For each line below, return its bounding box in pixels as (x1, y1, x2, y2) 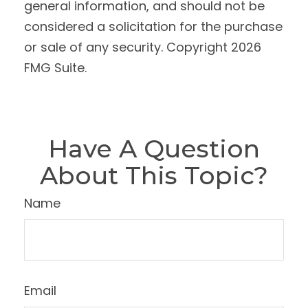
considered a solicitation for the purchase (24, 18, 283, 35)
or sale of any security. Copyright (24, 38, 231, 56)
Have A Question (48, 133, 260, 164)
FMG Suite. (24, 59, 87, 76)
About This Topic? (40, 160, 268, 190)
